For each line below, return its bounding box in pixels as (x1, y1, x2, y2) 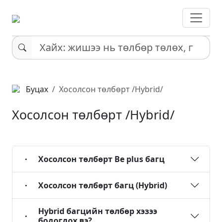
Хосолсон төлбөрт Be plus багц (38, 153, 165, 165)
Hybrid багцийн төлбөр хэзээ (38, 206, 157, 217)
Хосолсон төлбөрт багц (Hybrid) (38, 179, 167, 191)
